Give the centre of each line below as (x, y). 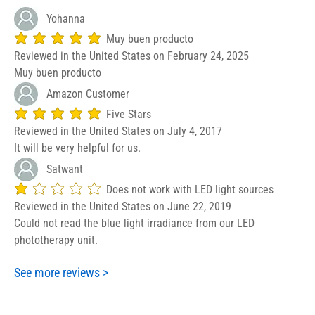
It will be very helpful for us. (77, 148)
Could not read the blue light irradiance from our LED (134, 223)
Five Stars (129, 114)
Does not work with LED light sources (190, 189)
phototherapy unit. (56, 240)
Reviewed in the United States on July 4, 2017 (118, 131)
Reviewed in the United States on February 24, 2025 (131, 56)
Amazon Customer (88, 94)
